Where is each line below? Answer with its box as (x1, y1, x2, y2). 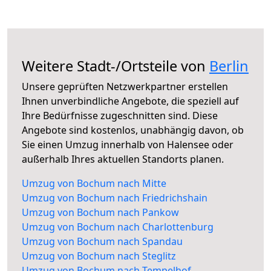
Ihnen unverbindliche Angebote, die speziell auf (22, 94, 239, 108)
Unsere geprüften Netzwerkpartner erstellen (22, 80, 228, 94)
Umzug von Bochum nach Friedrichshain (22, 191, 207, 205)
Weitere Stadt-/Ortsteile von (22, 56, 209, 76)
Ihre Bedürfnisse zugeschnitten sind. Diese (22, 109, 218, 123)
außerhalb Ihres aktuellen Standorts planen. (22, 152, 224, 166)
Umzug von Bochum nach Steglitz (22, 249, 176, 263)
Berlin (209, 56, 249, 76)
